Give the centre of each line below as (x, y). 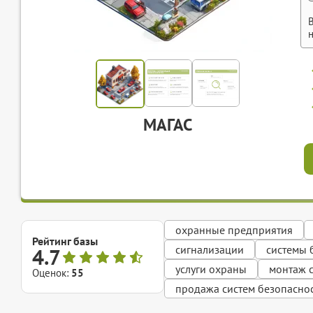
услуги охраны (211, 269)
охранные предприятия (234, 230)
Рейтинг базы (65, 241)
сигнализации (210, 250)
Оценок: (52, 273)
